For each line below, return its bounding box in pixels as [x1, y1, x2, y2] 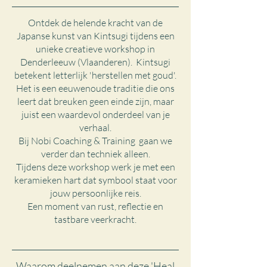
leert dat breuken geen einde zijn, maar [17, 95, 174, 107]
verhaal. [79, 122, 111, 133]
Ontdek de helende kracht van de [28, 17, 163, 29]
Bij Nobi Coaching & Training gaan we [18, 135, 172, 147]
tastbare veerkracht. [54, 213, 136, 225]
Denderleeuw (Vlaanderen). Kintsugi [20, 56, 170, 68]
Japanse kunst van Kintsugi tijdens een [16, 30, 175, 42]
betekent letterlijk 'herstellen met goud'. [14, 69, 176, 81]
